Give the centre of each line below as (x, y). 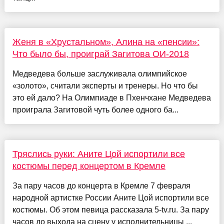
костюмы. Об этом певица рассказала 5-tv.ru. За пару (110, 210)
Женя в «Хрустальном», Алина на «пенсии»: (106, 42)
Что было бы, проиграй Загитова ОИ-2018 (100, 54)
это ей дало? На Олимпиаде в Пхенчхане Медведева (111, 98)
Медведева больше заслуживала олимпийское (99, 74)
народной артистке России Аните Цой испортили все (110, 198)
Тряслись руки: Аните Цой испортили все (98, 154)
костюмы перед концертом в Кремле (89, 166)
